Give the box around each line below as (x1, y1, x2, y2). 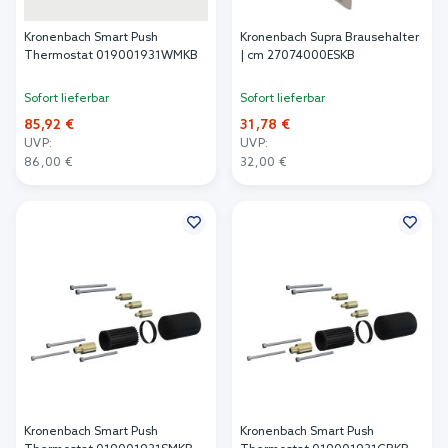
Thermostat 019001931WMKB (24, 49, 198, 64)
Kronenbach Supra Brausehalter (240, 31, 419, 46)
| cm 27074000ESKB (240, 49, 355, 64)
